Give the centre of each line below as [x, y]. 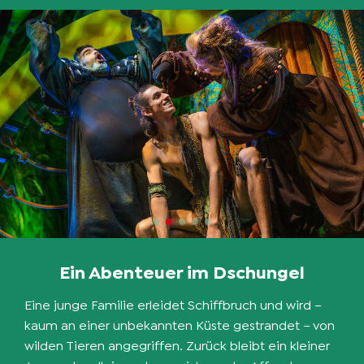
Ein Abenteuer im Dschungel [182, 273]
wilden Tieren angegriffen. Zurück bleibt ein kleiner [177, 346]
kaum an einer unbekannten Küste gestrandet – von [180, 325]
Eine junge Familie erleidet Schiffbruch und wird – [173, 305]
